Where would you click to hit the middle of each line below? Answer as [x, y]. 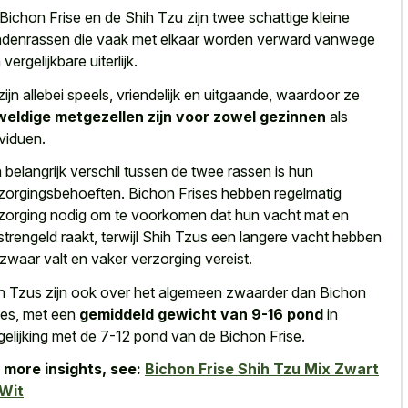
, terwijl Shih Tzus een [167, 237]
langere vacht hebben [311, 237]
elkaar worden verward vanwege [268, 40]
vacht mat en [306, 215]
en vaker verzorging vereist [158, 259]
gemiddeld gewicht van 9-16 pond [201, 314]
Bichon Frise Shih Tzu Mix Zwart [262, 369]
